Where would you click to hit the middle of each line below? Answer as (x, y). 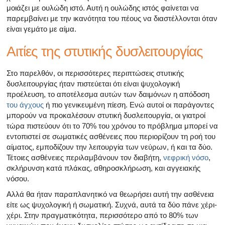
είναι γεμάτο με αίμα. (41, 29)
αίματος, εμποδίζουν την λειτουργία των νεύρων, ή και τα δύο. (109, 147)
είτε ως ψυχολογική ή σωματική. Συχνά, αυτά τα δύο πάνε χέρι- (112, 204)
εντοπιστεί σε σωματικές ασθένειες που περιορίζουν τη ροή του (111, 136)
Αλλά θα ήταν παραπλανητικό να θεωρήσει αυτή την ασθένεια (110, 194)
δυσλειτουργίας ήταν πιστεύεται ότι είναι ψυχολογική (93, 83)
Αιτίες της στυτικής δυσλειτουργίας (105, 51)
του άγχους (25, 104)
